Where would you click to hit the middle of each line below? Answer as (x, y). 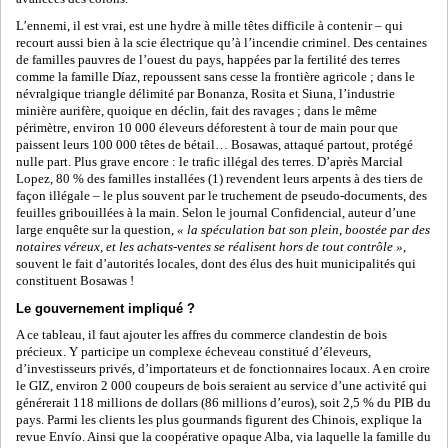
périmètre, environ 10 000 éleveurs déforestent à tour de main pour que (207, 128)
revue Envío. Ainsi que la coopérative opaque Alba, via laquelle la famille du (223, 437)
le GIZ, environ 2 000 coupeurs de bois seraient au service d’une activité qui (221, 386)
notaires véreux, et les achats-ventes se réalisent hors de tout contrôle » (209, 247)
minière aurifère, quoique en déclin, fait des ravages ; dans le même (196, 111)
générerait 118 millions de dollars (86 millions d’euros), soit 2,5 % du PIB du (223, 403)
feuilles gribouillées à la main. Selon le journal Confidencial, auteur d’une (216, 213)
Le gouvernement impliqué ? (105, 308)
